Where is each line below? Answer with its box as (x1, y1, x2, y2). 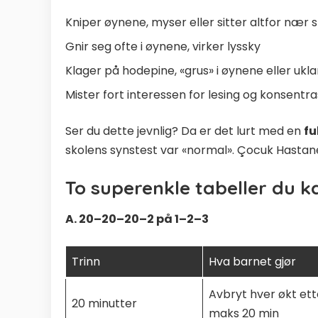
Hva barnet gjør (209, 253, 296, 270)
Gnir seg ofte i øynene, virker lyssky (65, 38, 261, 55)
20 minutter (72, 295, 137, 312)
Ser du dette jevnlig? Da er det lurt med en (65, 122, 304, 139)
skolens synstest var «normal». (65, 141, 237, 158)
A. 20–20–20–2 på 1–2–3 (65, 210, 209, 227)
